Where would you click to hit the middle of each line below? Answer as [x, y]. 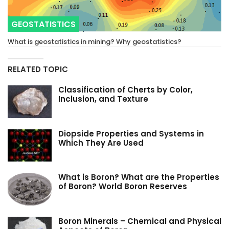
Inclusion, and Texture [103, 99]
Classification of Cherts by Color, [125, 90]
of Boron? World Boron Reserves [123, 187]
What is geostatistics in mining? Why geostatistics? [95, 42]
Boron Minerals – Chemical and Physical [140, 221]
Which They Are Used [101, 143]
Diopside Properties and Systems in [131, 133]
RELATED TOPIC [38, 70]
